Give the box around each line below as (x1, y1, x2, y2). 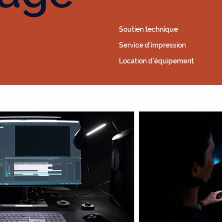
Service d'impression (119, 41, 186, 50)
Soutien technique (119, 25, 178, 34)
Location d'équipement (119, 57, 194, 65)
